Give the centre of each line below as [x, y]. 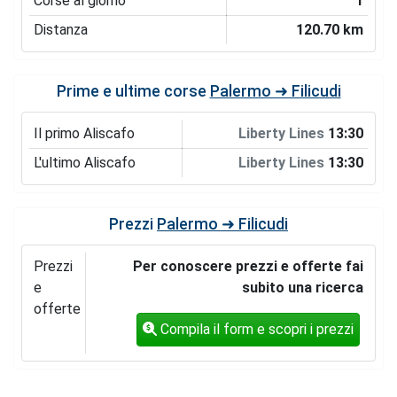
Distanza [60, 29]
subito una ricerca [303, 287]
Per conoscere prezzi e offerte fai [249, 266]
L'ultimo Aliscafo [84, 162]
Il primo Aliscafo [84, 133]
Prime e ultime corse [133, 91]
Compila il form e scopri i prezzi [256, 329]
